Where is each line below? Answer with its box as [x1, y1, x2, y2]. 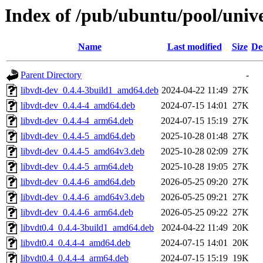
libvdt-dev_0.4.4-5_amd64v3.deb [21, 146, 144, 157]
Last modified [167, 42, 222, 52]
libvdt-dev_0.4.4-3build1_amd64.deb [21, 85, 159, 96]
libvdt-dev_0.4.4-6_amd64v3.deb [21, 192, 144, 203]
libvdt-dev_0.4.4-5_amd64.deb [21, 131, 135, 141]
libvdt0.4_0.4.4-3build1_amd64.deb [21, 222, 154, 233]
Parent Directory [21, 70, 82, 80]
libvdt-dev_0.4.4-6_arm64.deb [21, 207, 133, 218]
